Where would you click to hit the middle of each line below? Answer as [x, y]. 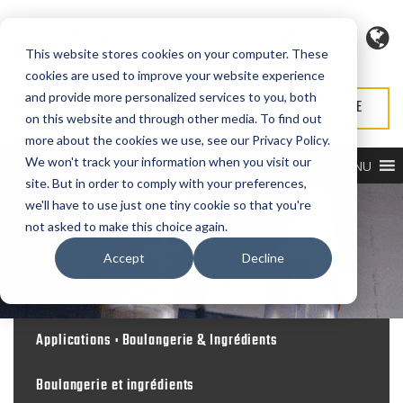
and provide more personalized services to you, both [171, 97]
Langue [334, 40]
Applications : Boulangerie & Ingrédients [157, 341]
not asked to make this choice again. [126, 226]
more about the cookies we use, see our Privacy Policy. [178, 140]
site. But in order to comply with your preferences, [166, 183]
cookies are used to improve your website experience [175, 75]
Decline [263, 258]
